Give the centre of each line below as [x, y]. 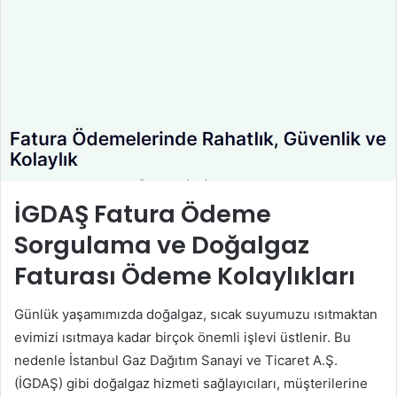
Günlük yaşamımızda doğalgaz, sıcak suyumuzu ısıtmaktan [196, 315]
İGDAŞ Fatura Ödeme [143, 214]
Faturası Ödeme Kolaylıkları [185, 276]
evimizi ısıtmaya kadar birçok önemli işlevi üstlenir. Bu [183, 338]
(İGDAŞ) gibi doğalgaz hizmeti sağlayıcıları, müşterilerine [191, 384]
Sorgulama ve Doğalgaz [162, 245]
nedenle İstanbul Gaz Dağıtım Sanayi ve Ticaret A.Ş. [176, 361]
